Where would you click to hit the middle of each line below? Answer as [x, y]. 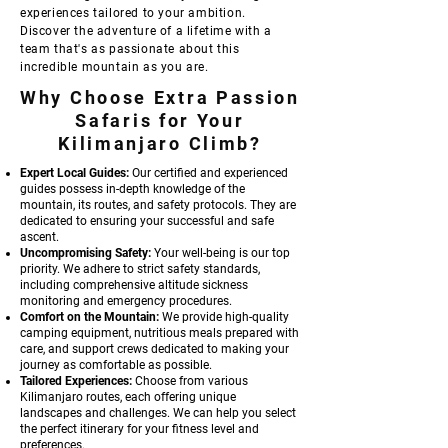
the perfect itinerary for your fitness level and [139, 429]
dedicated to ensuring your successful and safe [147, 221]
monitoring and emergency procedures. [126, 301]
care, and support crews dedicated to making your [154, 349]
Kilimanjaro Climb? [160, 143]
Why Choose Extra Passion [160, 97]
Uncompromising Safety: [85, 253]
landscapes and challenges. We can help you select [158, 413]
